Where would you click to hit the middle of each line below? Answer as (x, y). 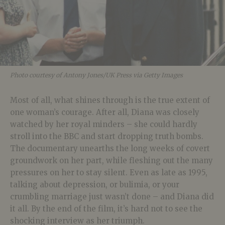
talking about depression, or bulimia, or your (95, 185)
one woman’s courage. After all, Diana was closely (105, 113)
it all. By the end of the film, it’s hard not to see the (106, 209)
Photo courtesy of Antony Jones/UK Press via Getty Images (96, 75)
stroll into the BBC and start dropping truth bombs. (107, 137)
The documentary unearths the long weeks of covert (110, 149)
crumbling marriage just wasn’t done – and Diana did (112, 197)
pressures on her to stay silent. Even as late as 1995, (109, 173)
